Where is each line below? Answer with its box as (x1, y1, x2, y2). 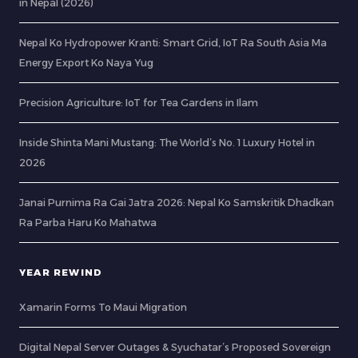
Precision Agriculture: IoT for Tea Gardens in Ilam (19, 97, 258, 109)
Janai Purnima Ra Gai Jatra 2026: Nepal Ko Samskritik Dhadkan (19, 197, 334, 209)
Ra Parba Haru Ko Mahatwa (19, 217, 157, 229)
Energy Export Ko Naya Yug (19, 57, 153, 70)
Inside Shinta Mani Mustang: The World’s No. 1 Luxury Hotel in (19, 137, 315, 149)
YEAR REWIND (19, 267, 103, 279)
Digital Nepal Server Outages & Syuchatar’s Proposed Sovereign (19, 341, 331, 354)
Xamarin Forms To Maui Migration (19, 301, 187, 314)
